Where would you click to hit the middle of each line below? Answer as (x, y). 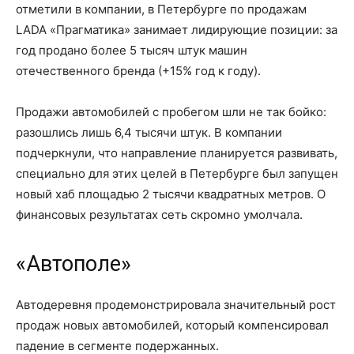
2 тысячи (168, 194)
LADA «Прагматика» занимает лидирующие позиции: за (177, 30)
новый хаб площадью (79, 194)
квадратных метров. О (260, 194)
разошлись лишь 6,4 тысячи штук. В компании (149, 132)
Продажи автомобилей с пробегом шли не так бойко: (171, 112)
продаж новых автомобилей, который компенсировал (172, 325)
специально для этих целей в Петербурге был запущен (177, 173)
